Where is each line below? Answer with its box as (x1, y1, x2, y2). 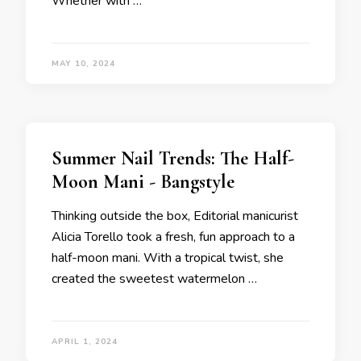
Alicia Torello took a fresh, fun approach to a (52, 228, 295, 246)
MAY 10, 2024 (52, 58, 115, 69)
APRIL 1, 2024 (52, 336, 118, 347)
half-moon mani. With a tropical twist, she (52, 249, 284, 267)
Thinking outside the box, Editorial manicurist (52, 207, 298, 225)
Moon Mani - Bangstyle (52, 170, 234, 193)
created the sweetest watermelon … (52, 270, 257, 288)
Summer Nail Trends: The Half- (52, 147, 294, 170)
